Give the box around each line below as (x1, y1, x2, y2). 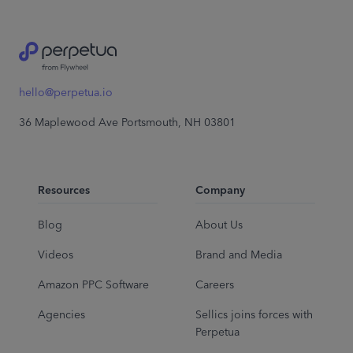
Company (195, 181, 245, 200)
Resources (38, 181, 90, 200)
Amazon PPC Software (38, 276, 149, 295)
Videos (38, 246, 73, 265)
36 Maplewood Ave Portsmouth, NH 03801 (19, 113, 236, 132)
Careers (195, 276, 234, 295)
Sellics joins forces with (195, 306, 313, 325)
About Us (195, 216, 243, 235)
